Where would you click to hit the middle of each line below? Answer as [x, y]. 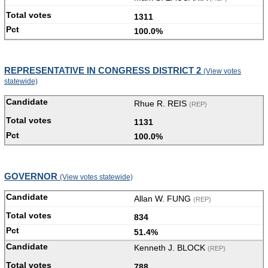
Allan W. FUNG [164, 198]
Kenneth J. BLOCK [171, 248]
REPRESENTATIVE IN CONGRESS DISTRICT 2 [104, 71]
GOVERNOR [32, 176]
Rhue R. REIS [162, 103]
